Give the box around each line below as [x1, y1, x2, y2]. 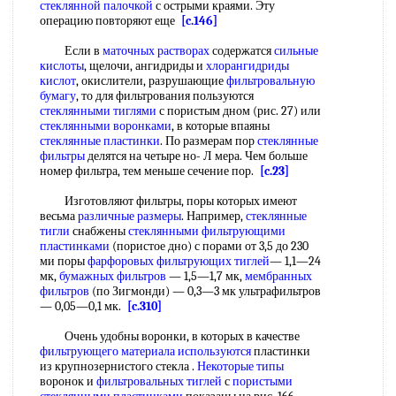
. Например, [181, 209, 246, 224]
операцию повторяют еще [40, 13, 181, 28]
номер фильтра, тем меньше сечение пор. [40, 164, 260, 179]
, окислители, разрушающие [76, 73, 226, 88]
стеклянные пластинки [40, 133, 160, 148]
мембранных [245, 269, 312, 284]
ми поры [40, 254, 88, 269]
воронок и [40, 374, 96, 389]
